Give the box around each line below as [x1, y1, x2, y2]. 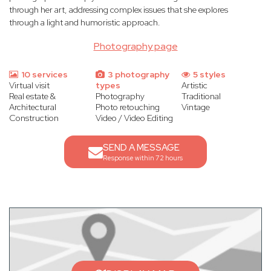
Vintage [181, 102, 211, 113]
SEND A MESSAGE [103, 142, 180, 154]
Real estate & [9, 91, 56, 102]
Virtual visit [9, 80, 50, 91]
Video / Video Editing [95, 113, 173, 124]
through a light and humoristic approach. [9, 17, 160, 28]
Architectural [9, 102, 56, 113]
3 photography [105, 69, 169, 80]
